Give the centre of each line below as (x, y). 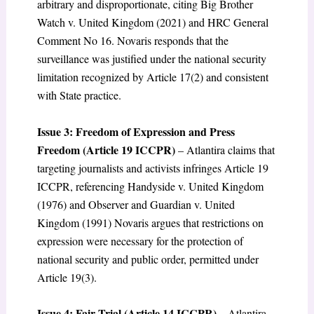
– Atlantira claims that (225, 149)
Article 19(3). (67, 277)
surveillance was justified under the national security (151, 59)
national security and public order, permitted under (148, 259)
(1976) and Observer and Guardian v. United (136, 204)
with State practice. (79, 95)
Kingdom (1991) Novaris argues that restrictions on (150, 222)
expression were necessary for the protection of (140, 240)
